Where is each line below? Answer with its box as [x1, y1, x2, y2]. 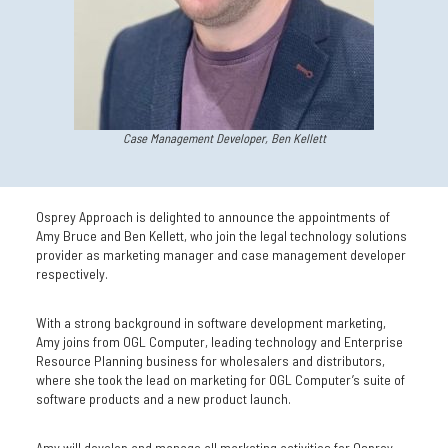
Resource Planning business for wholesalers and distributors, [35, 352, 385, 369]
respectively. [35, 265, 108, 282]
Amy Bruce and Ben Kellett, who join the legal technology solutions [35, 227, 407, 244]
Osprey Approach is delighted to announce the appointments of [35, 208, 390, 225]
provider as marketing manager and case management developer [35, 246, 406, 263]
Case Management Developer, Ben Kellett [122, 130, 326, 146]
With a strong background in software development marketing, [35, 314, 386, 331]
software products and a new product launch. [35, 390, 291, 407]
